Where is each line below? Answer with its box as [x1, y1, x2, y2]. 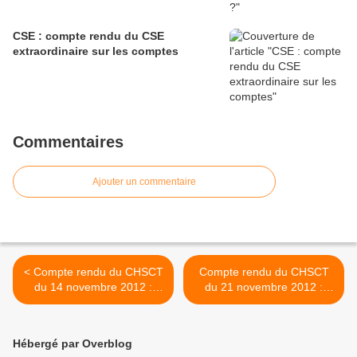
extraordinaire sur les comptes [13, 45, 178, 57]
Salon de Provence [45, 296, 141, 308]
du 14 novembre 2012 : [34, 280, 152, 293]
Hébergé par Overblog [13, 337, 132, 350]
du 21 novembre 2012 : [205, 280, 323, 293]
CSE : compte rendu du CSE [13, 29, 164, 42]
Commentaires [13, 133, 124, 151]
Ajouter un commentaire [92, 176, 196, 187]
